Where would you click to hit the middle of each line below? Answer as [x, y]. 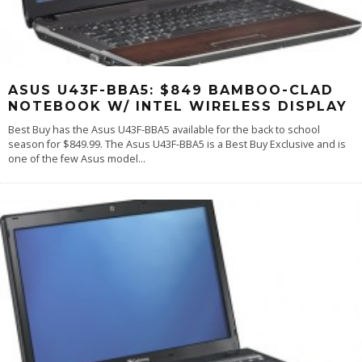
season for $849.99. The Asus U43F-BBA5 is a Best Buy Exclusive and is [177, 144]
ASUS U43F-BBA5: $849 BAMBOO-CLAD [171, 90]
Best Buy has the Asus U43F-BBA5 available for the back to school [164, 129]
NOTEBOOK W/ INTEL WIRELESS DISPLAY [178, 106]
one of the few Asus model [73, 158]
